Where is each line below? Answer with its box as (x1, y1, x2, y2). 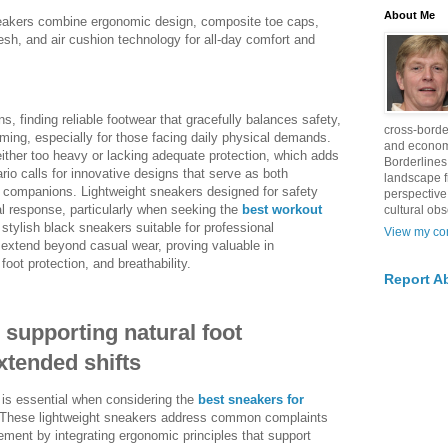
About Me (384, 9, 435, 21)
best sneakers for (198, 391, 304, 407)
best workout (242, 202, 322, 218)
